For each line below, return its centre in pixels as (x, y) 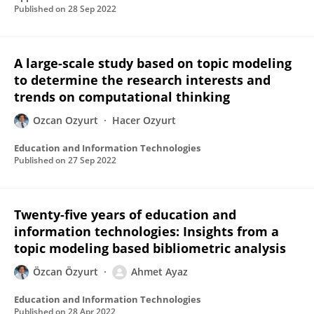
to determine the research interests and (142, 80)
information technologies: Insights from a (146, 231)
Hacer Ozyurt (144, 120)
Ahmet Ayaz (159, 272)
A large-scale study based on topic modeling (153, 63)
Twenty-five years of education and (125, 214)
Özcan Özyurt (66, 272)
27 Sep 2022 (92, 160)
